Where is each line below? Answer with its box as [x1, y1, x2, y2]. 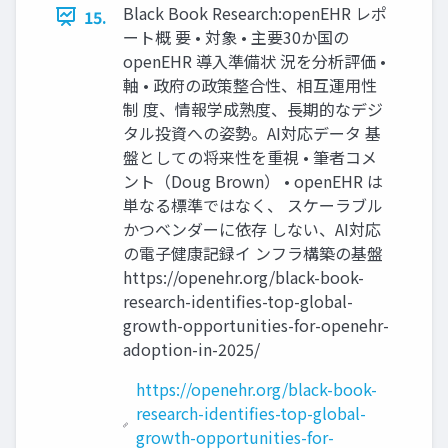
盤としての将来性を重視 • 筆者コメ [123, 144, 377, 169]
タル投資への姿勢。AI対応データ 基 [123, 120, 381, 145]
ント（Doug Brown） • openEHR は [123, 168, 383, 193]
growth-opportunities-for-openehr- [123, 312, 389, 337]
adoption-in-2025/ [123, 336, 260, 361]
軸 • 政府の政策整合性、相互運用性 [123, 72, 377, 97]
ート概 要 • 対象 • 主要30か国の [123, 24, 349, 49]
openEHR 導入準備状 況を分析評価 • [123, 48, 386, 73]
